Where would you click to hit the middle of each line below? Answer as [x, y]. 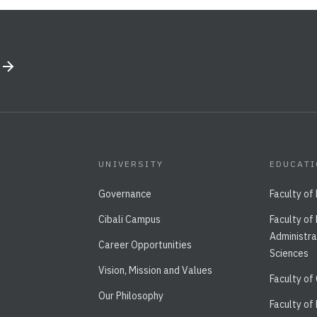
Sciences [289, 253]
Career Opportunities [145, 244]
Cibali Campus [130, 219]
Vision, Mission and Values [156, 270]
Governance [125, 194]
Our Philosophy [131, 295]
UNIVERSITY [131, 163]
